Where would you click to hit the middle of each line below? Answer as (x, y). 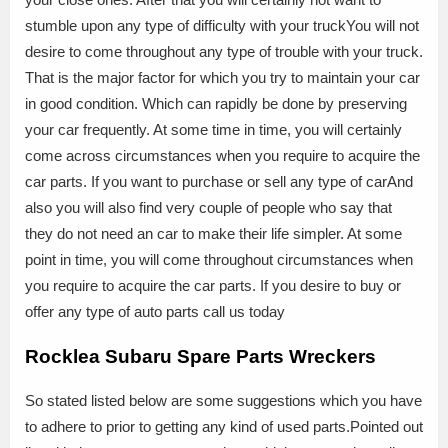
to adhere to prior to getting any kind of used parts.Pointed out (224, 427)
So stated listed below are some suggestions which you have (223, 401)
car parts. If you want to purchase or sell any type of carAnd (219, 181)
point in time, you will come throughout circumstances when (219, 259)
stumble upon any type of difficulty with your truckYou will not (222, 25)
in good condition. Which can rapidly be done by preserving (216, 103)
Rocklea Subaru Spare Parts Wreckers (200, 356)
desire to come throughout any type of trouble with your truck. (224, 51)
